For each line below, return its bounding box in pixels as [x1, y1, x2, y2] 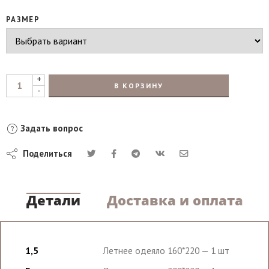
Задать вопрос [18, 122, 83, 134]
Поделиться [18, 147, 72, 159]
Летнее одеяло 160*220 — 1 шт [103, 244, 229, 256]
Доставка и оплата [106, 191, 243, 209]
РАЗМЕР [6, 14, 40, 25]
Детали [26, 191, 80, 209]
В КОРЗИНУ [114, 80, 163, 90]
